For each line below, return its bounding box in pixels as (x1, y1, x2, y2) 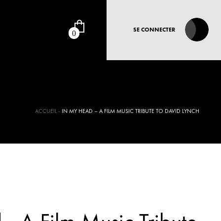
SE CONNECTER (133, 26, 176, 34)
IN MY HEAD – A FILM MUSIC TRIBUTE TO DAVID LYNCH (62, 107, 199, 115)
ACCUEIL (35, 107, 57, 115)
